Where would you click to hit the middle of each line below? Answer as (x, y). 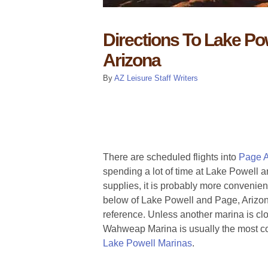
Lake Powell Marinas (147, 243)
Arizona (132, 60)
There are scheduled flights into (171, 157)
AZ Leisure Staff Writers (156, 78)
